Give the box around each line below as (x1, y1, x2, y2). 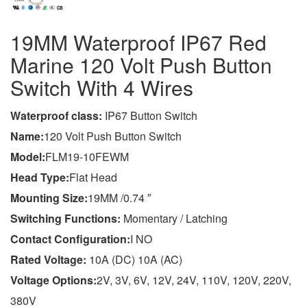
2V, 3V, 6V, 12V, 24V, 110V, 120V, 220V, (97, 272, 291, 288)
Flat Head (69, 169, 117, 186)
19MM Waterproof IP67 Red (10, 27, 267, 58)
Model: (10, 149, 45, 165)
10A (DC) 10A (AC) (86, 251, 182, 268)
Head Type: (10, 169, 69, 186)
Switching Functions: (10, 210, 123, 227)
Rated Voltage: (10, 251, 86, 268)
